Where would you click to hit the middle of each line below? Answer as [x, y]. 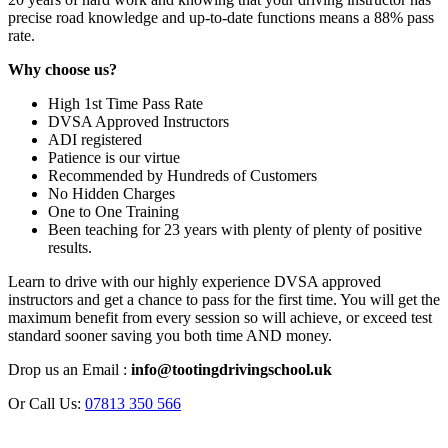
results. [70, 248]
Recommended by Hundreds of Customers [182, 176]
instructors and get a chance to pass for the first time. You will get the [224, 300]
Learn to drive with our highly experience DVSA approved [194, 282]
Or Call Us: [46, 404]
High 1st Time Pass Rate [125, 104]
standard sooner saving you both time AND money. [170, 336]
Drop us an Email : [67, 370]
